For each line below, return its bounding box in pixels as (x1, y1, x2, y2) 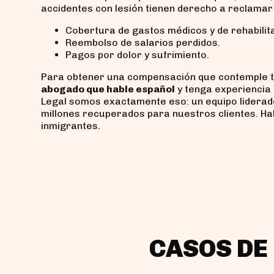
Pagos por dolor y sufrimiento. (65, 48, 209, 61)
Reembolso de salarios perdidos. (65, 36, 220, 48)
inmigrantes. (41, 119, 100, 131)
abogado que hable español (41, 83, 175, 95)
